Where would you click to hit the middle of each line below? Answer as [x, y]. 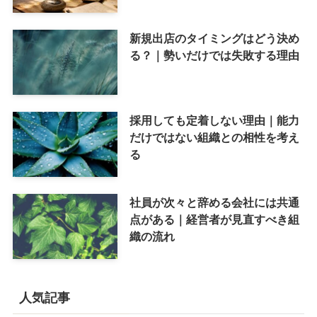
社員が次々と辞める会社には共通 [214, 202]
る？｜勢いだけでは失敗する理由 [214, 56]
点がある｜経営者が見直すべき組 [214, 219]
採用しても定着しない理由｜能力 [214, 121]
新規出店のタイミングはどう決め [214, 39]
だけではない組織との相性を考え [214, 138]
